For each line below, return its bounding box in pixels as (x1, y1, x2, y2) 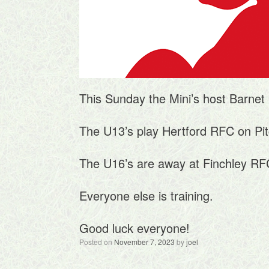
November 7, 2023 (114, 237, 175, 247)
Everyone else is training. (79, 187, 213, 204)
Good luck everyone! (79, 219, 190, 237)
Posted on (84, 237, 114, 247)
